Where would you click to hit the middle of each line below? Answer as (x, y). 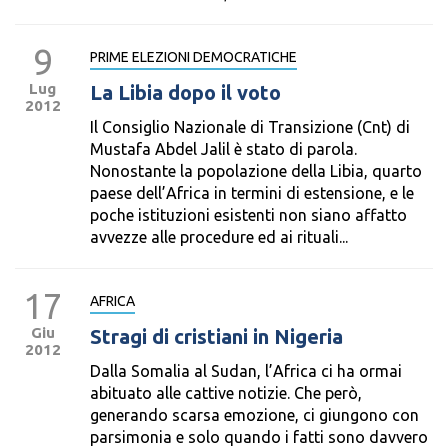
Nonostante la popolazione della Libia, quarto (256, 171)
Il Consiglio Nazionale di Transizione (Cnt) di (250, 127)
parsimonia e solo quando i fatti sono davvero (259, 437)
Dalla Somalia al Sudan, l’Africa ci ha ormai (246, 371)
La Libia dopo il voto (185, 92)
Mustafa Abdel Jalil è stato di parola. (223, 149)
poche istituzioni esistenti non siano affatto (248, 215)
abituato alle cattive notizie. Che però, (226, 393)
